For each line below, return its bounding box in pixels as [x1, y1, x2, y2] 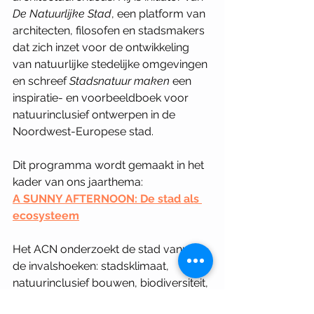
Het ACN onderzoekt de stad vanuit [13, 243, 198, 256]
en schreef [13, 74, 69, 88]
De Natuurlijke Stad [13, 7, 111, 20]
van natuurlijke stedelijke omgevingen [13, 57, 210, 71]
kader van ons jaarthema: [13, 175, 146, 189]
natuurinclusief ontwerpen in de [13, 108, 178, 121]
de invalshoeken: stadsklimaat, [13, 259, 172, 273]
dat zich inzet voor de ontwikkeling [13, 41, 192, 54]
